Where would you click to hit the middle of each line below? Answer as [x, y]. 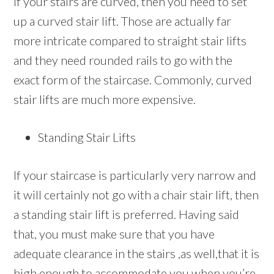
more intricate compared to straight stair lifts [130, 41]
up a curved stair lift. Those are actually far [123, 21]
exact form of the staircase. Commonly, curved [133, 80]
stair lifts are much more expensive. [105, 99]
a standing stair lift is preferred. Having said [127, 214]
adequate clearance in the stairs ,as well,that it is [137, 254]
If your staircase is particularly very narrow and [135, 175]
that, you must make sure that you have [114, 234]
